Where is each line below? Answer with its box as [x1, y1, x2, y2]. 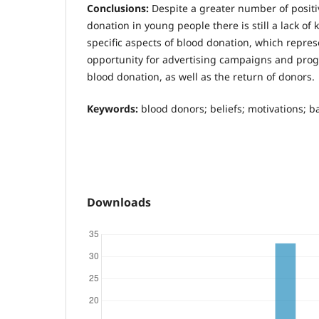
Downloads [87, 194, 151, 210]
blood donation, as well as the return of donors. [87, 70, 315, 84]
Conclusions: [87, 1, 149, 16]
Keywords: [87, 101, 138, 115]
